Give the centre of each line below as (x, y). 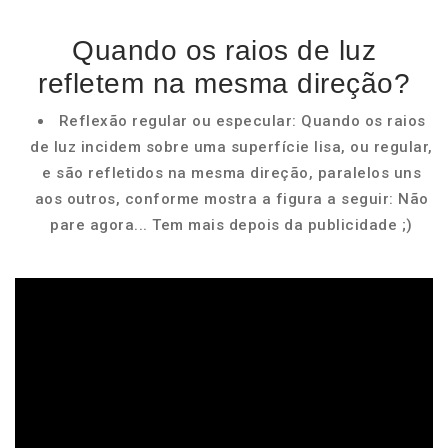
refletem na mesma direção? (224, 83)
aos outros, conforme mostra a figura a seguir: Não (231, 199)
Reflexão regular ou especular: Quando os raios (242, 121)
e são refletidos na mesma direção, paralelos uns (231, 173)
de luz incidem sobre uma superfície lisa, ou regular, (231, 147)
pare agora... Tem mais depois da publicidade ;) (231, 225)
